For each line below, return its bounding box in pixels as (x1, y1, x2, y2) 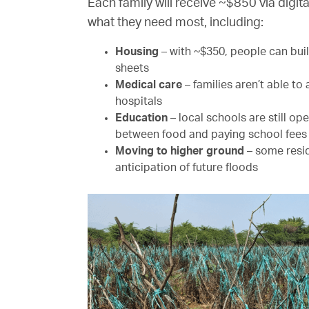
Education (115, 112, 168, 124)
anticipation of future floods (115, 162, 258, 174)
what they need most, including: (88, 17, 263, 29)
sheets (115, 63, 149, 74)
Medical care (115, 79, 182, 91)
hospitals (115, 96, 162, 108)
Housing (115, 46, 159, 58)
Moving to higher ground (115, 146, 244, 157)
